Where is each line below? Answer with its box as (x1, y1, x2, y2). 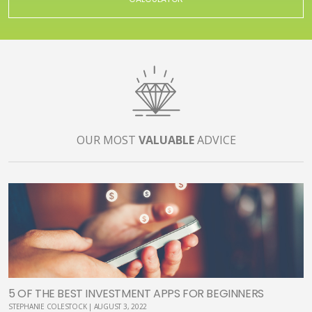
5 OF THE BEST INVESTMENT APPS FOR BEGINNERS (8, 286, 264, 302)
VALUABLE (138, 132, 194, 148)
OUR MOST (76, 132, 139, 148)
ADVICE (194, 132, 236, 148)
